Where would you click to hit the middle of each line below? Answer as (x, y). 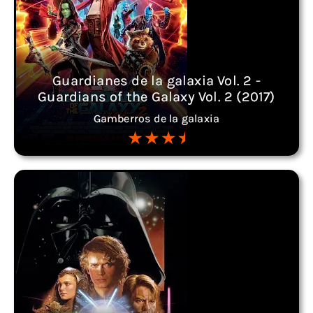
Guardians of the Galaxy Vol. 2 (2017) (156, 97)
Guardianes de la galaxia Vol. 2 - (156, 81)
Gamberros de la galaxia (156, 118)
